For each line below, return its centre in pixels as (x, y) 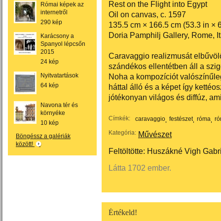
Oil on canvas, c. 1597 (147, 14)
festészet (181, 119)
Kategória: (122, 133)
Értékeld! (123, 212)
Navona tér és (59, 105)
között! (25, 144)
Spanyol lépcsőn (63, 44)
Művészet (155, 134)
